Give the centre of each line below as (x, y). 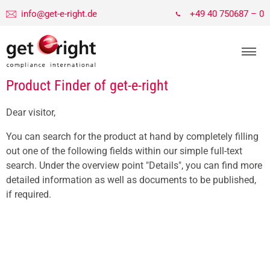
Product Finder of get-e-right (87, 86)
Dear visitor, (31, 112)
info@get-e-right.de (59, 14)
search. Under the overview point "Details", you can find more (134, 165)
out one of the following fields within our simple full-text (124, 151)
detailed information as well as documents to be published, (131, 180)
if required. (29, 194)
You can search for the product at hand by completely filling (132, 137)
